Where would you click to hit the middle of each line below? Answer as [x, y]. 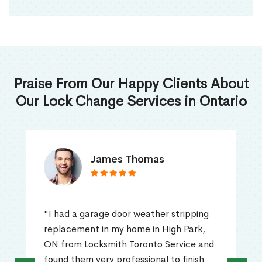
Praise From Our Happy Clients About [131, 84]
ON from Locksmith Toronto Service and [129, 244]
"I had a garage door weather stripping [126, 214]
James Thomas [127, 159]
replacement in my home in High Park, [125, 229]
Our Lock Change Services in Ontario [131, 101]
